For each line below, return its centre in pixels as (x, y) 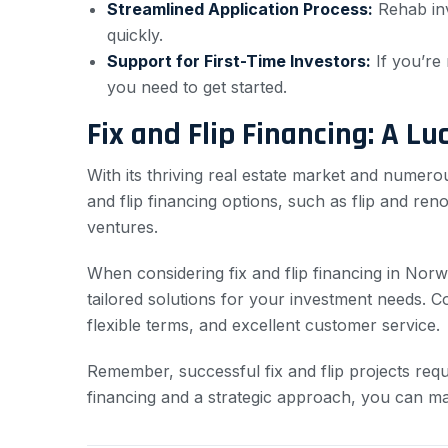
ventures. (122, 226)
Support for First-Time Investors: (239, 60)
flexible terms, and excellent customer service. (263, 324)
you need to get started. (197, 86)
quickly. (135, 34)
